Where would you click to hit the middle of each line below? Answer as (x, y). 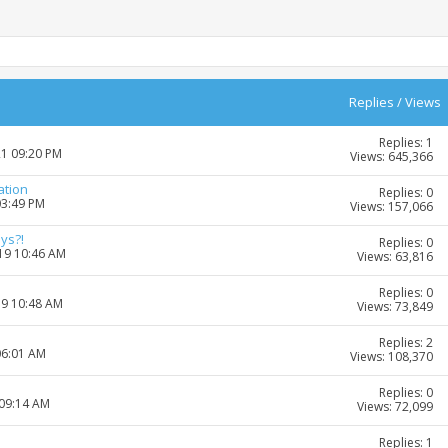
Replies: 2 (406, 343)
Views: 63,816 (395, 257)
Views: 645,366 (391, 157)
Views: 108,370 (391, 357)
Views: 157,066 (391, 207)
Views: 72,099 (395, 407)
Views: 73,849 (395, 307)
